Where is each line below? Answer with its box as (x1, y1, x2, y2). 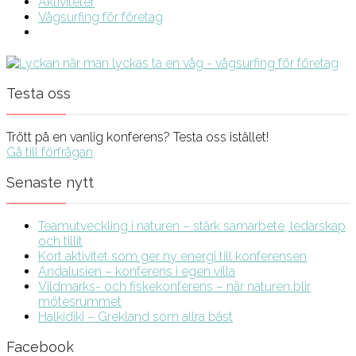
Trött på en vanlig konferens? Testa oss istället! (6, 129, 269, 145)
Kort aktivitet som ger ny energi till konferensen (38, 248, 307, 264)
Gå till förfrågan (6, 144, 93, 160)
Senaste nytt (6, 173, 94, 191)
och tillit (38, 233, 83, 249)
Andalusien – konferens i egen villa (38, 263, 235, 279)
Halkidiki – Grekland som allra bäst (38, 308, 233, 324)
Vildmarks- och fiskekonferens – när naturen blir (38, 278, 311, 294)
